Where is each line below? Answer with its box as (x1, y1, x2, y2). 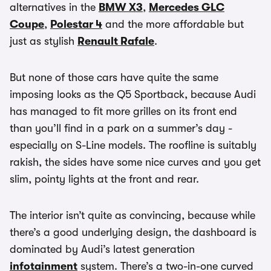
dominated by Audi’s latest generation (10, 243, 195, 255)
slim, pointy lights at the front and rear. (10, 173, 199, 185)
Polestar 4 (50, 18, 102, 30)
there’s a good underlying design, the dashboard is (10, 226, 256, 238)
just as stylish (10, 35, 77, 47)
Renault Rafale (77, 35, 154, 47)
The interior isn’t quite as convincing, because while (10, 209, 255, 221)
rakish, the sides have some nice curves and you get (10, 156, 261, 168)
